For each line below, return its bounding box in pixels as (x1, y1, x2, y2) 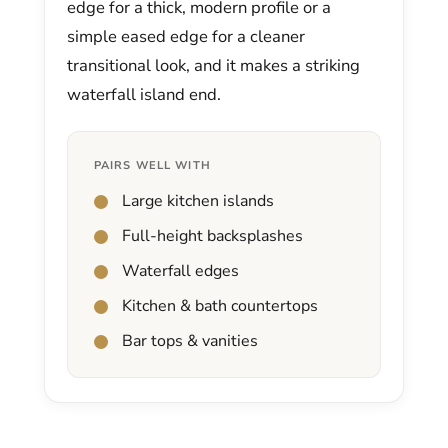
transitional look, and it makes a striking (67, 54, 360, 78)
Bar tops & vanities (122, 330, 258, 353)
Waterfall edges (122, 260, 239, 283)
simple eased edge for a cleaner (67, 25, 305, 49)
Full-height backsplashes (122, 225, 303, 248)
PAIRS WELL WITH (94, 158, 211, 174)
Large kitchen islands (122, 190, 274, 213)
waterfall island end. (67, 83, 221, 107)
